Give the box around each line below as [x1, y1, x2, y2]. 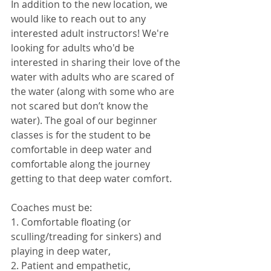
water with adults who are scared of [11, 70, 176, 83]
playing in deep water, [11, 244, 111, 258]
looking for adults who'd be [11, 41, 137, 54]
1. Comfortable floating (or [11, 215, 134, 229]
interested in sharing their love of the [11, 55, 183, 69]
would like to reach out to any [11, 11, 148, 25]
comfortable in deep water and [11, 142, 154, 156]
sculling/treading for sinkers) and [11, 229, 164, 243]
